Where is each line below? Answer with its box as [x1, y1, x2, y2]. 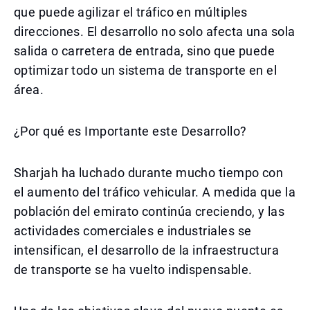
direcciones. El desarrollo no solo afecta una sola [14, 24, 295, 39]
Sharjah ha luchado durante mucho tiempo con [14, 165, 284, 180]
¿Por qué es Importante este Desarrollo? [14, 124, 247, 138]
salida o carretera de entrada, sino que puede [14, 44, 275, 58]
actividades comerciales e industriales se [14, 224, 252, 238]
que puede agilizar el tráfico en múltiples [14, 5, 248, 19]
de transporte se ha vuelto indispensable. [14, 262, 253, 277]
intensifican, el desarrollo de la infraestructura [14, 243, 280, 257]
